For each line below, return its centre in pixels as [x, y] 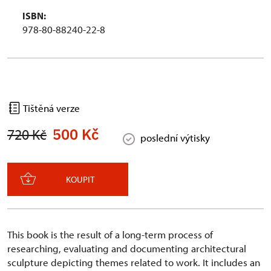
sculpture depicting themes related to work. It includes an [134, 263]
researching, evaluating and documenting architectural [127, 249]
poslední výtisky [175, 138]
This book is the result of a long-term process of [110, 235]
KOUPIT [80, 180]
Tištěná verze [51, 108]
